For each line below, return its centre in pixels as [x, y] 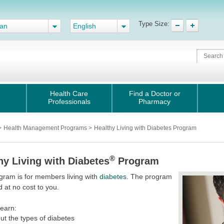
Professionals [69, 101]
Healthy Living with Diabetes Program [145, 128]
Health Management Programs [46, 128]
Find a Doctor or [154, 93]
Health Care [69, 93]
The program [150, 176]
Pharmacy [154, 101]
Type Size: [154, 24]
